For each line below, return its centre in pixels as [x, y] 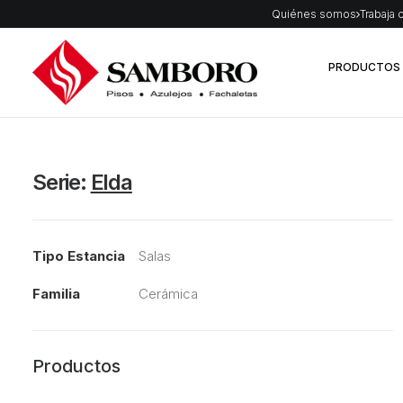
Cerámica [168, 294]
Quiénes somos [314, 14]
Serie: [62, 182]
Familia [56, 294]
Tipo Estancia [79, 256]
